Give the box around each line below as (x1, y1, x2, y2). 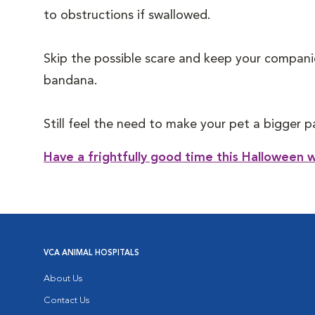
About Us (44, 274, 82, 283)
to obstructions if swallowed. (44, 9, 225, 22)
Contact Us (44, 296, 89, 305)
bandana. (44, 75, 98, 87)
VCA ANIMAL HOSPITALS (44, 250, 139, 257)
